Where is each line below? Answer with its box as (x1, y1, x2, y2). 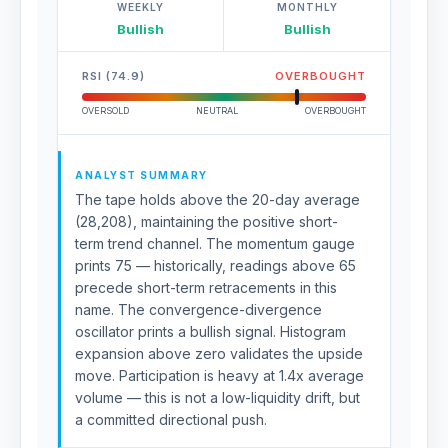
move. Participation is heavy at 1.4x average (75, 367, 364, 384)
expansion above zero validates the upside (75, 345, 363, 362)
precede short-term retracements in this (75, 279, 337, 296)
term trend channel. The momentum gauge (75, 235, 355, 252)
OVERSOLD (82, 105, 129, 116)
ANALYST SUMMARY (75, 169, 208, 181)
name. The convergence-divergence (75, 301, 322, 318)
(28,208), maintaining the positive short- (75, 213, 338, 230)
